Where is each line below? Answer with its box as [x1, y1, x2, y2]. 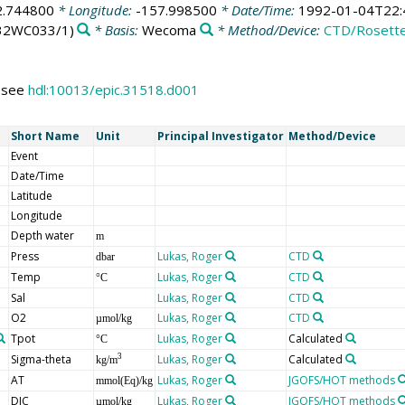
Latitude [10, 187, 52, 203]
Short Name [10, 127, 80, 144]
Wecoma [142, 20, 197, 39]
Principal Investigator [156, 127, 284, 144]
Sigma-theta [10, 351, 71, 367]
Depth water [10, 227, 74, 243]
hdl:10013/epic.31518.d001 [27, 80, 199, 99]
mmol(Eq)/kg [95, 373, 153, 387]
